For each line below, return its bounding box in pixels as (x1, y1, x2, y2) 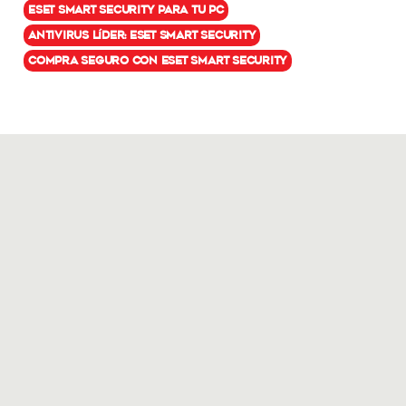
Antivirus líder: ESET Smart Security (28, 27, 256, 42)
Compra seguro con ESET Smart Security (28, 53, 288, 67)
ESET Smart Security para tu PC (28, 2, 224, 16)
